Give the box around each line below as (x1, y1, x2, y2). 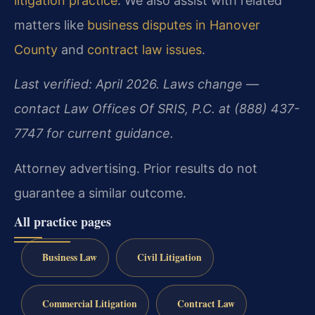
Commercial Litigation (41, 296, 137, 311)
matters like (14, 17, 87, 32)
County (14, 41, 58, 57)
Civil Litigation (136, 250, 202, 264)
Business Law (41, 250, 97, 264)
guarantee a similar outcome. (14, 185, 186, 200)
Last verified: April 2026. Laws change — (14, 77, 259, 92)
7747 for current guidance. (14, 126, 174, 141)
